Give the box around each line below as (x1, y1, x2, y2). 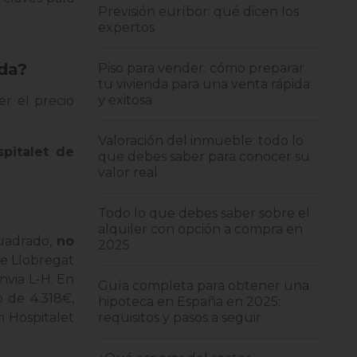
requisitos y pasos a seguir (98, 310, 262, 325)
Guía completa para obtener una (98, 278, 310, 293)
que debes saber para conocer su (98, 149, 311, 164)
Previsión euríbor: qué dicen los (98, 4, 300, 19)
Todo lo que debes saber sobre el (98, 206, 311, 221)
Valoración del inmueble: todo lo (98, 133, 304, 148)
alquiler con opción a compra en (98, 222, 304, 237)
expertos (98, 20, 155, 35)
